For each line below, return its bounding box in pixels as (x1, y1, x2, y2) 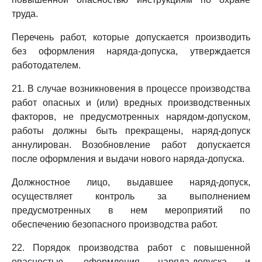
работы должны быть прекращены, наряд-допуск (12, 126, 250, 136)
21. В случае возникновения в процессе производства (12, 84, 250, 94)
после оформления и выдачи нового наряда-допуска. (12, 154, 244, 164)
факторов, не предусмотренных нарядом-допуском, (12, 112, 250, 122)
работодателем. (12, 60, 81, 70)
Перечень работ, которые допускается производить (12, 32, 250, 42)
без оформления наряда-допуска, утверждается (12, 46, 250, 56)
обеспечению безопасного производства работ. (12, 219, 218, 229)
